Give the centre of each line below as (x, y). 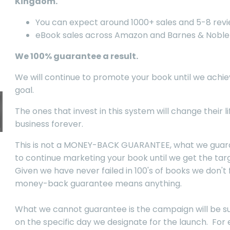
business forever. (49, 124)
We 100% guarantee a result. (76, 56)
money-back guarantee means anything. (98, 183)
